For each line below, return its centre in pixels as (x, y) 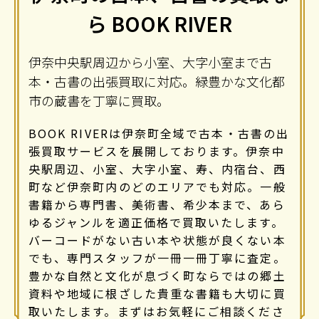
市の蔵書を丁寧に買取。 (99, 100)
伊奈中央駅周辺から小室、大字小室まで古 (150, 62)
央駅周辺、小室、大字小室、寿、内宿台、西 (157, 168)
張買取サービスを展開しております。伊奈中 (157, 151)
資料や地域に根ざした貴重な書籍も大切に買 (157, 293)
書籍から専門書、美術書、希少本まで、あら (157, 204)
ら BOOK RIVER (159, 23)
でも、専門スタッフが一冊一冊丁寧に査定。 (157, 257)
